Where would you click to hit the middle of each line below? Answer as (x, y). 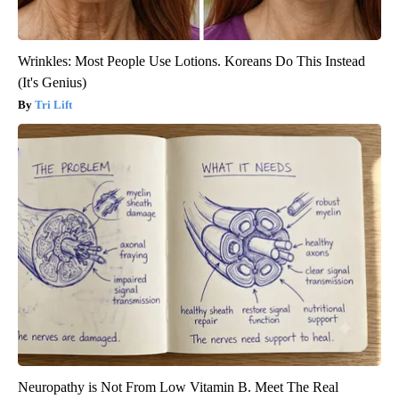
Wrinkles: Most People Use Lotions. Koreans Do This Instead (191, 61)
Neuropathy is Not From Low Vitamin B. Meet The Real (178, 387)
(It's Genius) (52, 83)
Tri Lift (53, 105)
